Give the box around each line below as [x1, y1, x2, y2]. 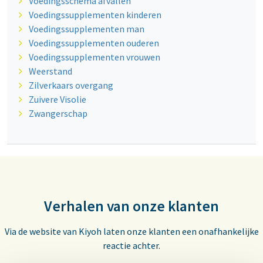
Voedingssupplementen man [28, 23, 144, 35]
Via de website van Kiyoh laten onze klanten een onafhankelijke [4, 225, 259, 238]
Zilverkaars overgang [28, 79, 113, 92]
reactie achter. [103, 240, 160, 252]
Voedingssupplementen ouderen [28, 37, 159, 49]
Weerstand [28, 65, 72, 77]
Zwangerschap [28, 107, 87, 120]
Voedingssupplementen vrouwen [28, 51, 160, 63]
